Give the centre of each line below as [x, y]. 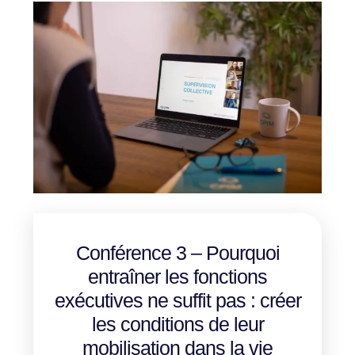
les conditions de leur [177, 324]
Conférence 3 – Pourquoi [177, 253]
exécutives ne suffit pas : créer [177, 301]
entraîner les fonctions [177, 277]
